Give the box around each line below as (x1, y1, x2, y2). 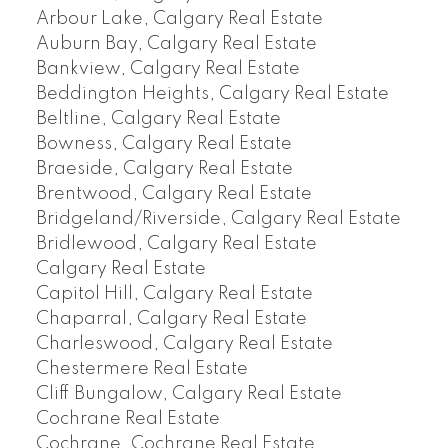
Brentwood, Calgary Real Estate (35, 185, 312, 204)
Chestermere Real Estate (35, 360, 248, 379)
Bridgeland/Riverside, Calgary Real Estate (35, 210, 401, 229)
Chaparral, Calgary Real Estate (35, 310, 307, 329)
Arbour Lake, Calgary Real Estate (35, 10, 323, 29)
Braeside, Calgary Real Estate (35, 160, 293, 179)
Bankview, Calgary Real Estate (35, 60, 300, 79)
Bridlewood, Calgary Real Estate (35, 235, 317, 254)
